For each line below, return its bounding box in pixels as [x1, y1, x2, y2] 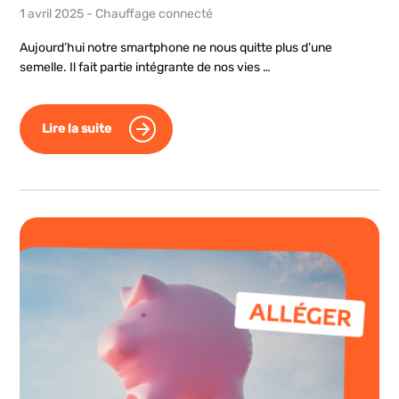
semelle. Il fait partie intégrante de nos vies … [20, 60, 272, 76]
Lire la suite [42, 121, 112, 137]
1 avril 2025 [20, 6, 85, 22]
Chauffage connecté [95, 6, 214, 22]
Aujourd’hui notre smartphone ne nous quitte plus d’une [20, 40, 333, 56]
